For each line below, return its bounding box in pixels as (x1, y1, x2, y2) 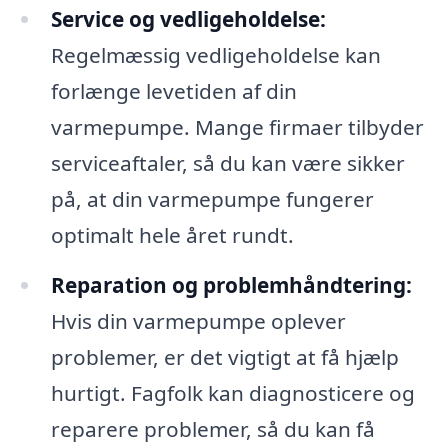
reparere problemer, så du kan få (50, 415, 375, 444)
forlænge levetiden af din (50, 77, 297, 106)
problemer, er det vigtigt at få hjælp (50, 343, 399, 372)
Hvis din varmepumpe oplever (50, 307, 346, 336)
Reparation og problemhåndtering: (50, 271, 412, 300)
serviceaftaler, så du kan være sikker (50, 149, 405, 178)
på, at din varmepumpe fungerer (50, 185, 374, 214)
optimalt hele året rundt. (50, 221, 294, 250)
